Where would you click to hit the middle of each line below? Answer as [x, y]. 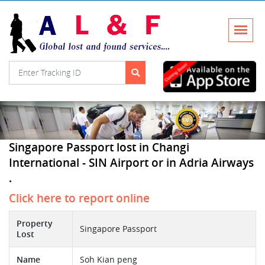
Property [35, 224]
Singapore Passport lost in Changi [99, 148]
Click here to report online [79, 198]
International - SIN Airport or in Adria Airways [131, 163]
